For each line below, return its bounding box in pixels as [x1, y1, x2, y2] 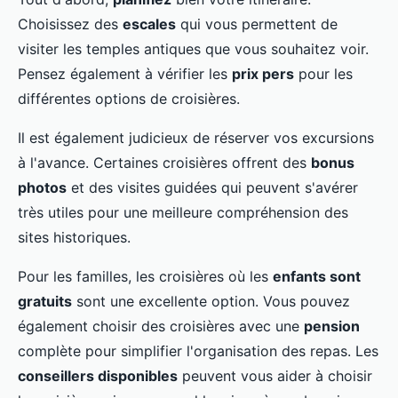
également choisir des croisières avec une [18, 317, 304, 336]
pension [304, 317, 360, 336]
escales [123, 15, 176, 34]
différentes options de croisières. [18, 90, 240, 108]
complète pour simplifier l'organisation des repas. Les [18, 342, 378, 361]
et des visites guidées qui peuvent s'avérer [67, 179, 358, 197]
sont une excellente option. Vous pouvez [72, 292, 350, 311]
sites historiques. [18, 228, 131, 247]
